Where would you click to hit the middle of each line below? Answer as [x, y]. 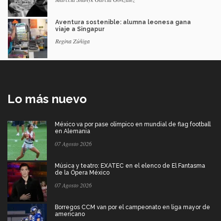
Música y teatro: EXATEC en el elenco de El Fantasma [130, 166]
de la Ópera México [82, 172]
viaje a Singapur [80, 29]
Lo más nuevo [47, 99]
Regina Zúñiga [73, 41]
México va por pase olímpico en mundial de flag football [133, 124]
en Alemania [73, 131]
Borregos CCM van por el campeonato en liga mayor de [132, 207]
